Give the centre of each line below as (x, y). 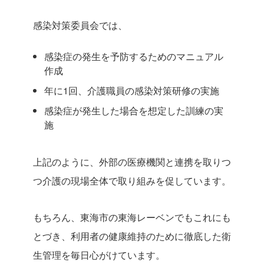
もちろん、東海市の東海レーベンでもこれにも (132, 217)
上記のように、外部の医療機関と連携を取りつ (132, 162)
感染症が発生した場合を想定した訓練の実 (134, 110)
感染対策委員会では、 (80, 25)
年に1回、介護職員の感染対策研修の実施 (132, 90)
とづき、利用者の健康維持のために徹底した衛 (132, 236)
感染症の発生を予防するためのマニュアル (134, 56)
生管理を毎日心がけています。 (99, 255)
